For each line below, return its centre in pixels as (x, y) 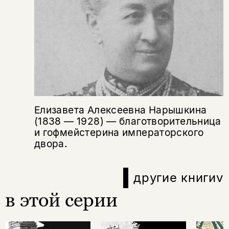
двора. (51, 143)
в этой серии (61, 200)
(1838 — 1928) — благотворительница (127, 121)
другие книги (175, 178)
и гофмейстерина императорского (119, 132)
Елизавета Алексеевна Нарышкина (120, 110)
